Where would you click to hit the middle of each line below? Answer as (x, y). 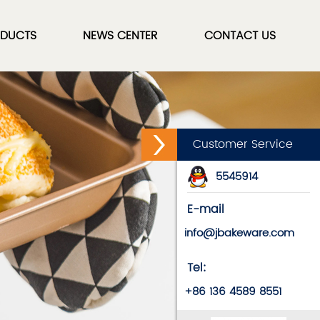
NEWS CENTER (120, 36)
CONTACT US (240, 36)
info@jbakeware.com (239, 233)
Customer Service (243, 144)
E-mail (206, 209)
